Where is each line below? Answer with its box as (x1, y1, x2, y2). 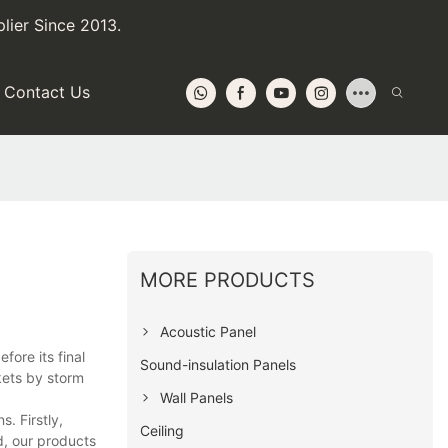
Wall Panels (160, 388, 234, 406)
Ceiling (140, 421, 185, 439)
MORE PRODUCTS (140, 267, 316, 292)
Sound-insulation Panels (140, 355, 297, 373)
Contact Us (3, 82, 90, 102)
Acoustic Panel (160, 322, 257, 340)
